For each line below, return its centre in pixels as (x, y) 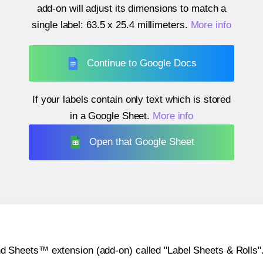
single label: (59, 25)
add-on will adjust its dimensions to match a (131, 9)
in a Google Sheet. (111, 116)
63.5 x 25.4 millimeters (135, 25)
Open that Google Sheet (142, 142)
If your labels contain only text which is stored (131, 99)
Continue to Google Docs (142, 63)
